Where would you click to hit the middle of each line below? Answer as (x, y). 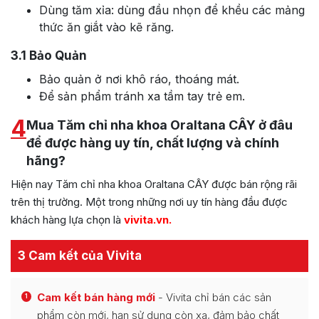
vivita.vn (146, 220)
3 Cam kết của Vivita (80, 256)
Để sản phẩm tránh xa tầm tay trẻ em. (142, 96)
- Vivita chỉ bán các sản (213, 298)
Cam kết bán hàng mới (96, 298)
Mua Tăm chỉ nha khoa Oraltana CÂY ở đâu (159, 125)
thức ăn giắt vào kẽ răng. (106, 27)
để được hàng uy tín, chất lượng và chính (153, 143)
